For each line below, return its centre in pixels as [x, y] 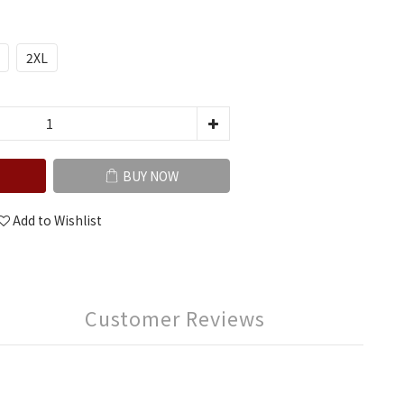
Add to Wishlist [57, 220]
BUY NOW [151, 176]
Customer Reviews [175, 318]
